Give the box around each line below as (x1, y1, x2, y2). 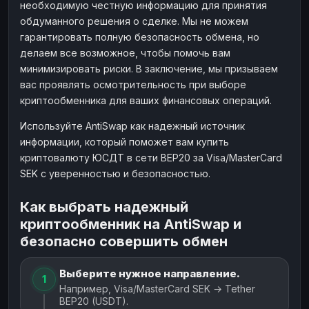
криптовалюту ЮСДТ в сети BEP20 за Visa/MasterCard (20, 151, 282, 163)
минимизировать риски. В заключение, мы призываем (20, 62, 278, 74)
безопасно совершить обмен (20, 232, 228, 250)
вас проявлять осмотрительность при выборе (20, 78, 246, 90)
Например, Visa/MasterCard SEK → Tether (59, 282, 255, 295)
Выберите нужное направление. (59, 266, 240, 280)
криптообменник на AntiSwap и (20, 215, 241, 232)
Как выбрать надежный (20, 198, 188, 215)
